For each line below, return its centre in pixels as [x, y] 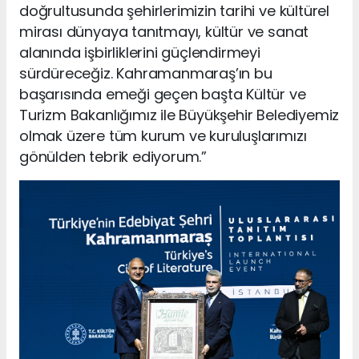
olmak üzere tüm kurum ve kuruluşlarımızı [163, 135]
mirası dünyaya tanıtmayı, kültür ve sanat [164, 31]
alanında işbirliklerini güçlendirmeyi [140, 52]
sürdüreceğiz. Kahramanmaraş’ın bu [146, 73]
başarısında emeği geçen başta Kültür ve [163, 94]
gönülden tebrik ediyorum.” [113, 156]
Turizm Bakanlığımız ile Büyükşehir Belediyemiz [179, 115]
